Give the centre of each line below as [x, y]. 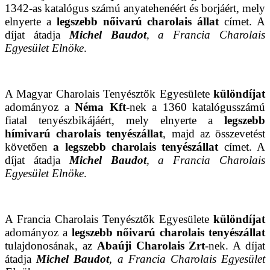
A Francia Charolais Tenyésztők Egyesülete [109, 219]
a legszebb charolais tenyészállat [133, 147]
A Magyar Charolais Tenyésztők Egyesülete [109, 94]
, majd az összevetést [214, 134]
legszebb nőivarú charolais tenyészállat [168, 233]
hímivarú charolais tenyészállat [84, 134]
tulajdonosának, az [51, 246]
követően [26, 147]
